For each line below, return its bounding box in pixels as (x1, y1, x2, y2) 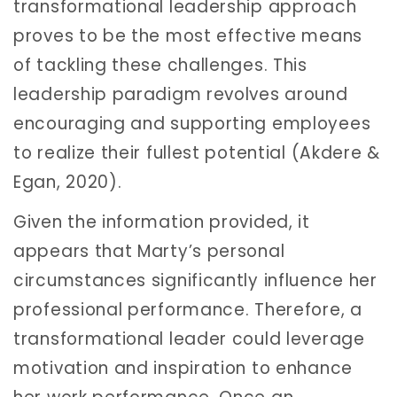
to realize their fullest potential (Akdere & (13, 140, 380, 165)
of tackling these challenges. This (13, 52, 307, 77)
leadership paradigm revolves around (13, 82, 348, 106)
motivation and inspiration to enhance (13, 356, 353, 381)
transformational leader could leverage (13, 327, 365, 352)
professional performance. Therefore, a (13, 298, 362, 323)
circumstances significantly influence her (13, 269, 378, 293)
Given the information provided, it (13, 210, 310, 235)
